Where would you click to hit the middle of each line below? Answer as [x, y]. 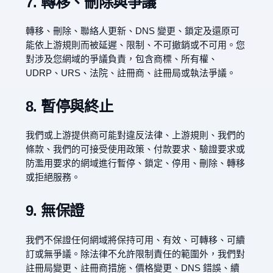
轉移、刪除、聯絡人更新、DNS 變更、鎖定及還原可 [132, 31]
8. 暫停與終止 [69, 107]
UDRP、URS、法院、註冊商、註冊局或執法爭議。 [130, 73]
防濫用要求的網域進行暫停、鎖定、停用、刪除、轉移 [135, 163]
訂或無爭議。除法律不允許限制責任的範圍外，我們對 [135, 253]
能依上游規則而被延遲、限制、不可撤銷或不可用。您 [135, 45]
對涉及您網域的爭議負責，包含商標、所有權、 [121, 59]
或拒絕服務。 [53, 177]
